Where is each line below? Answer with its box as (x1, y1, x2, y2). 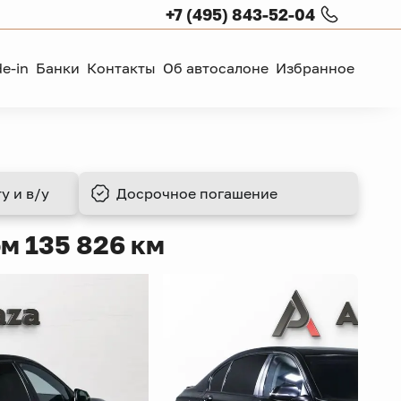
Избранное (276, 59, 354, 78)
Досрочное (116, 184, 196, 202)
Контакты (87, 59, 156, 78)
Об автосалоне (163, 59, 269, 78)
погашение (200, 184, 277, 202)
